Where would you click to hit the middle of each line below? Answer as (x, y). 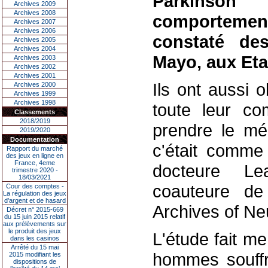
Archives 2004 (35, 48)
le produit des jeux (35, 231)
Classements (35, 112)
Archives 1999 (35, 93)
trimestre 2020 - (35, 170)
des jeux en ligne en (35, 156)
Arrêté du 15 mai (35, 247)
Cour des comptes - (35, 186)
